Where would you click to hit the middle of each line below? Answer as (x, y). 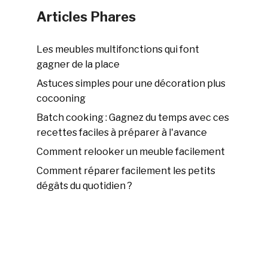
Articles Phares (86, 17)
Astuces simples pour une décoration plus (131, 84)
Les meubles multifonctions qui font (118, 50)
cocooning (61, 99)
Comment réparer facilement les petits (126, 171)
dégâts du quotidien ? (85, 186)
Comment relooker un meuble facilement (131, 152)
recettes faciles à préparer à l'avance (122, 133)
